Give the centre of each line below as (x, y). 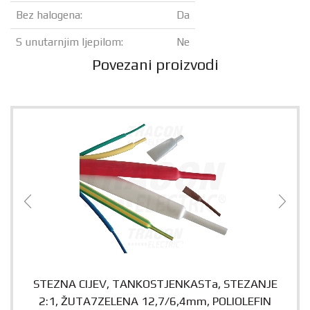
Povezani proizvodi (155, 65)
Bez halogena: (49, 15)
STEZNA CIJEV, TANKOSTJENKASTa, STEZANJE (155, 284)
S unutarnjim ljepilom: (70, 42)
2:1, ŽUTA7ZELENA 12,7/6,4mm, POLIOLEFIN (155, 301)
